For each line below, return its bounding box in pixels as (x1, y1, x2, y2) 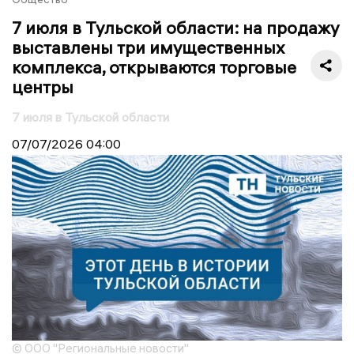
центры (12, 75, 73, 98)
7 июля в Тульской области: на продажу (12, 16, 339, 39)
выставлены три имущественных (12, 36, 284, 58)
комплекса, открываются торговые (12, 55, 296, 78)
